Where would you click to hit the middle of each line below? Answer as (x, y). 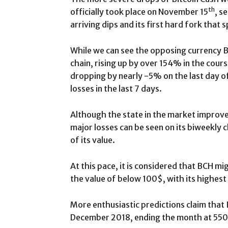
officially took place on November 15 (139, 11)
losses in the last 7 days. (116, 88)
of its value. (93, 140)
